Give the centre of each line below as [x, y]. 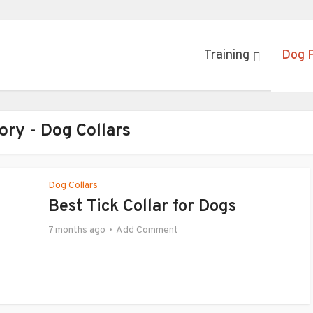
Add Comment [147, 230]
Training [227, 56]
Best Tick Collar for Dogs [142, 207]
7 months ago [77, 230]
